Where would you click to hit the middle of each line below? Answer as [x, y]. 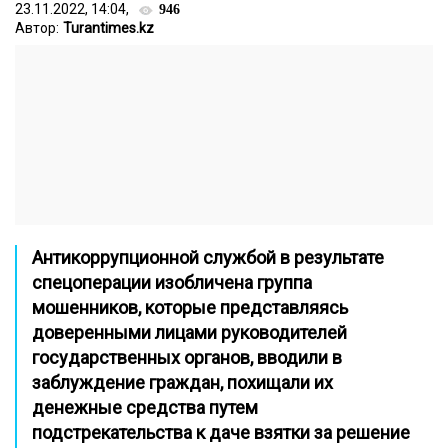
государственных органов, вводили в [187, 357]
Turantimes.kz [108, 28]
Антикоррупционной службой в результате [208, 257]
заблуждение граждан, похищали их [182, 382]
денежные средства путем [145, 407]
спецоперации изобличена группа [172, 282]
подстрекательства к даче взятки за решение [221, 432]
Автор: [37, 28]
